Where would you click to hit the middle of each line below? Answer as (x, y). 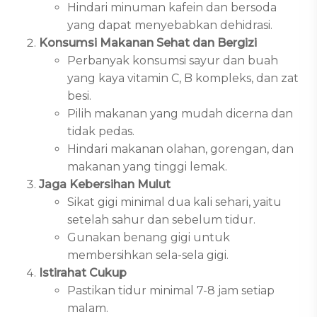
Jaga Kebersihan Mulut (105, 184)
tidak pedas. (101, 131)
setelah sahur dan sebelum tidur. (161, 220)
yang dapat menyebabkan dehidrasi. (170, 25)
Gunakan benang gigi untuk (149, 237)
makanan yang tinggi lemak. (147, 167)
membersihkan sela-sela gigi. (148, 255)
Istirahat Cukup (83, 273)
